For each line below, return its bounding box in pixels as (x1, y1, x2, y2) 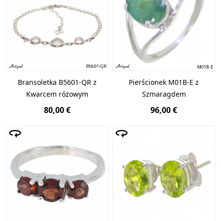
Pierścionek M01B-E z (129, 77, 199, 87)
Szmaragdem (142, 89, 186, 99)
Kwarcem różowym (26, 89, 88, 99)
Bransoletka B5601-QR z (18, 77, 97, 87)
